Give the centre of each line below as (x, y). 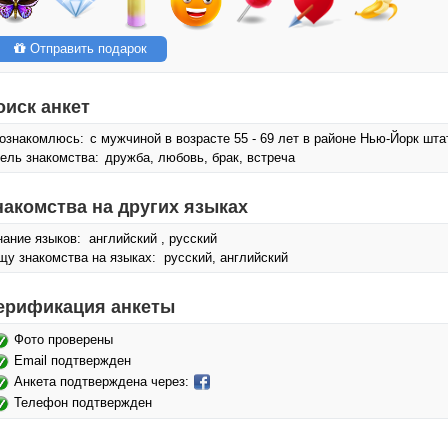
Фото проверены (63, 339)
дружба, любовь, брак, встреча (198, 157)
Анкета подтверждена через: (103, 381)
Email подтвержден (72, 360)
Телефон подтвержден (83, 402)
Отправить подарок (86, 48)
